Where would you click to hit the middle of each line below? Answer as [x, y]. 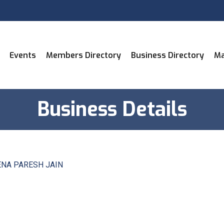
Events [23, 55]
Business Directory [167, 55]
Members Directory [83, 55]
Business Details [112, 109]
